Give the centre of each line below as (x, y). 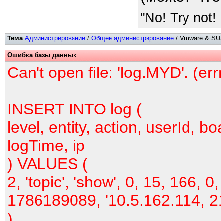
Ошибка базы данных (42, 55)
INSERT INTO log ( (74, 109)
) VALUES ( (48, 164)
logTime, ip (46, 146)
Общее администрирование (132, 38)
